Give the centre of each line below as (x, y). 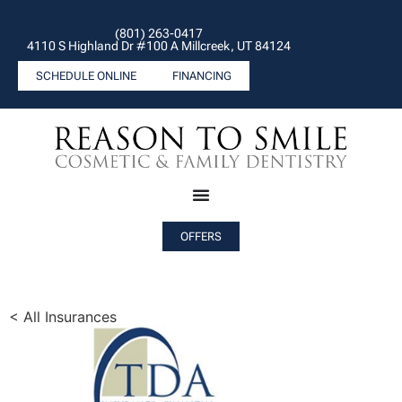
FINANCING (202, 76)
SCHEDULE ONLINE (86, 76)
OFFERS (201, 236)
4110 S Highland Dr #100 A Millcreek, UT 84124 (159, 46)
